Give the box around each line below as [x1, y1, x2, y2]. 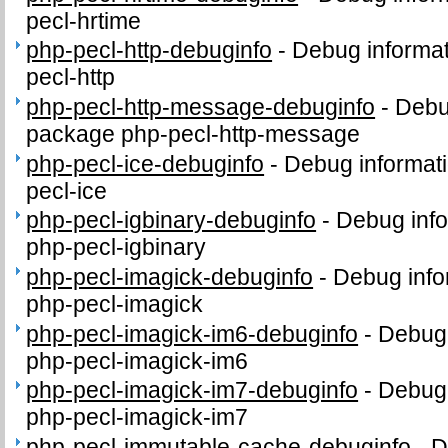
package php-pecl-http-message [26, 121, 361, 148]
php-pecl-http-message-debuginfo [26, 94, 376, 121]
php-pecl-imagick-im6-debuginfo [26, 320, 359, 347]
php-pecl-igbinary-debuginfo [26, 207, 317, 234]
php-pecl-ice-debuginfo [26, 150, 265, 177]
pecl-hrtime [26, 7, 142, 34]
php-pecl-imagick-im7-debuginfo [26, 377, 359, 404]
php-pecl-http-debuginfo [26, 37, 273, 64]
